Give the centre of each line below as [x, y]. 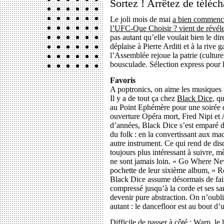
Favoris [123, 80]
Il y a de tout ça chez [143, 98]
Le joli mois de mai [141, 19]
